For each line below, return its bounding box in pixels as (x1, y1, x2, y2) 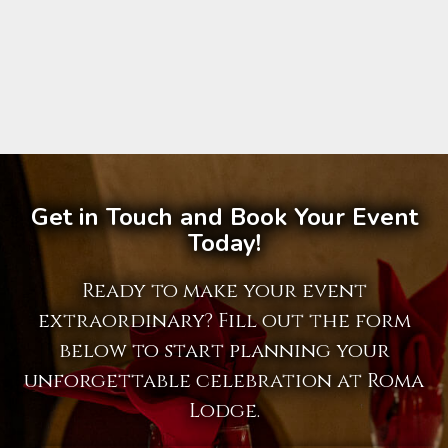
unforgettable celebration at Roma (24, 367, 424, 395)
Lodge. (188, 397, 260, 425)
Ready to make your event (81, 277, 367, 305)
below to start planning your (58, 337, 390, 365)
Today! (187, 227, 261, 260)
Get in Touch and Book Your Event (30, 201, 418, 234)
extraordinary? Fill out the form (37, 307, 411, 335)
